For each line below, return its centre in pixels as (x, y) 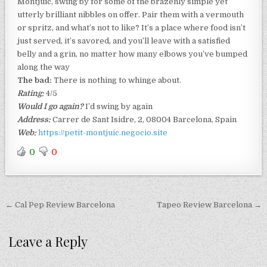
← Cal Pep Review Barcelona (60, 204)
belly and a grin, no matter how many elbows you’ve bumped (133, 54)
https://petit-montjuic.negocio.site (103, 132)
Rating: (32, 93)
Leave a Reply (48, 241)
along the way (44, 67)
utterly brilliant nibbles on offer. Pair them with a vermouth (131, 14)
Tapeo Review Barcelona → (209, 204)
